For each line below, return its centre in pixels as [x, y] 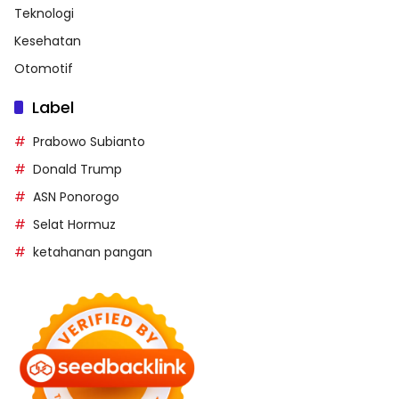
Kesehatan [48, 41]
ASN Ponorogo [76, 196]
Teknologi [44, 13]
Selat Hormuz [74, 224]
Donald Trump [77, 169]
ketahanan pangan [93, 252]
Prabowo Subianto [89, 141]
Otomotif [44, 68]
